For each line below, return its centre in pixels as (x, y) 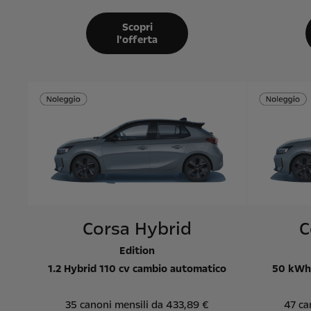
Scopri (137, 27)
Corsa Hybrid (137, 228)
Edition (137, 250)
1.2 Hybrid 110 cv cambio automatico (137, 268)
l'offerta (137, 39)
